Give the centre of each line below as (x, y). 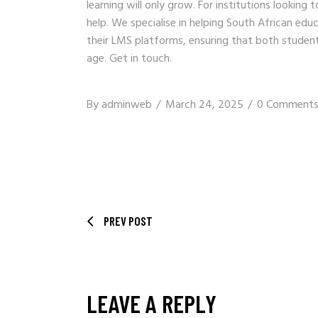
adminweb (127, 105)
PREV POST (128, 220)
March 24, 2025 (204, 105)
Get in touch (139, 59)
